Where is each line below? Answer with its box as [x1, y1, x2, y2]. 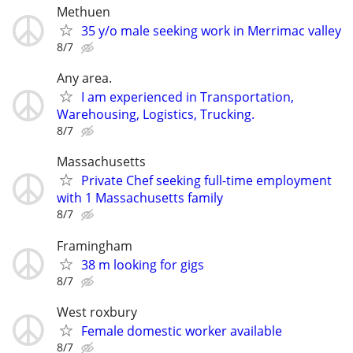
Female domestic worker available [81, 321, 282, 340]
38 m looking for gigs [81, 255, 204, 273]
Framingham [57, 236, 132, 255]
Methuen [57, 3, 110, 20]
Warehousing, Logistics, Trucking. [57, 106, 255, 124]
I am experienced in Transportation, [81, 88, 294, 106]
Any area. [57, 69, 112, 87]
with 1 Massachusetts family [57, 189, 223, 207]
